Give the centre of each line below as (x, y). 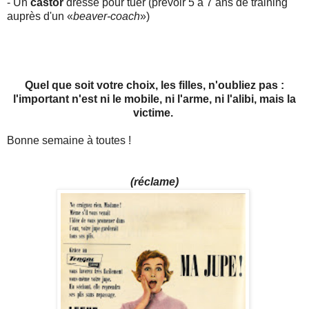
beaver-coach (107, 16)
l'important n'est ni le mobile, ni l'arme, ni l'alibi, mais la (154, 99)
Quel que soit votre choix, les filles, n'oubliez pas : (154, 85)
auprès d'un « (40, 16)
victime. (154, 112)
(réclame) (154, 181)
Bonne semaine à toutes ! (69, 140)
